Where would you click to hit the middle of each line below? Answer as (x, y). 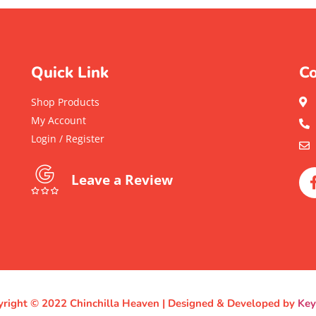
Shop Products (65, 102)
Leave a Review (122, 180)
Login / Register (67, 139)
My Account (58, 121)
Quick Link (69, 73)
